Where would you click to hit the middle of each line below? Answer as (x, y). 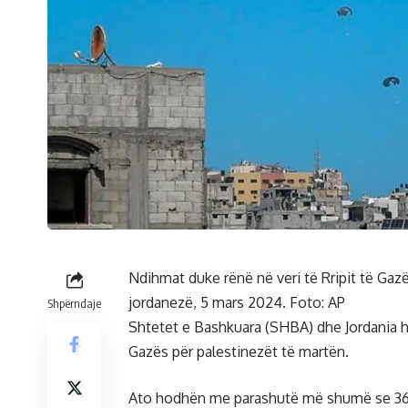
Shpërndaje (74, 303)
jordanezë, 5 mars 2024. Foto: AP (237, 302)
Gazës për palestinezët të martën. (239, 351)
